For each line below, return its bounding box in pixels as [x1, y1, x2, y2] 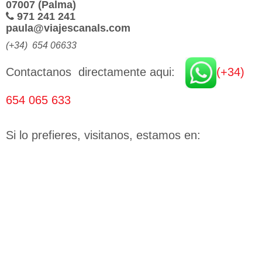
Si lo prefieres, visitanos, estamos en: [6, 128, 204, 142]
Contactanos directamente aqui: [6, 65, 182, 78]
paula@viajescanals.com [6, 22, 130, 34]
